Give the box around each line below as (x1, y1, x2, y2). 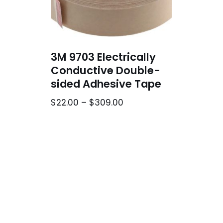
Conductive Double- (51, 63, 160, 78)
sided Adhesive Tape (51, 76, 161, 91)
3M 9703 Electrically (51, 49, 156, 64)
